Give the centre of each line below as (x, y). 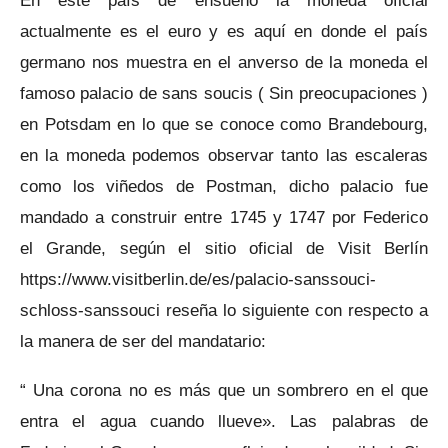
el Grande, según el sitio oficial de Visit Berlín (224, 248)
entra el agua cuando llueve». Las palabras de (224, 420)
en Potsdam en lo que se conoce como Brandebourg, (224, 124)
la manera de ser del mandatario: (143, 341)
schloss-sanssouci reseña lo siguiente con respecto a (224, 310)
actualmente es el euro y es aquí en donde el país (224, 31)
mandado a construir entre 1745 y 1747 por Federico (224, 217)
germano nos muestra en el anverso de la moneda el (224, 62)
